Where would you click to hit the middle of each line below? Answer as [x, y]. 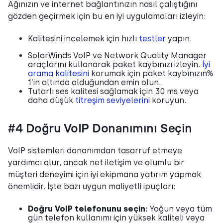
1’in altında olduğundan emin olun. [94, 82]
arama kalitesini [58, 73]
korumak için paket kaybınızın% [151, 73]
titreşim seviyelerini [112, 100]
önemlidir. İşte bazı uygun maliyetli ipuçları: [92, 186]
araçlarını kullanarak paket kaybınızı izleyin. [115, 64]
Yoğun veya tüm [181, 209]
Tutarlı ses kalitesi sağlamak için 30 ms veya [113, 91]
